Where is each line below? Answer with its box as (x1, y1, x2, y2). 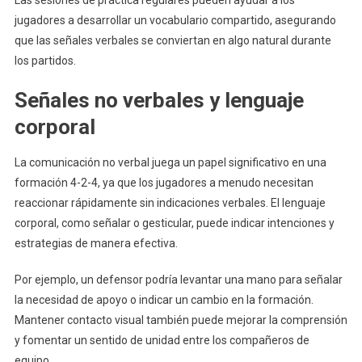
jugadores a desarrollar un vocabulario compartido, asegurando (14, 14, 336, 27)
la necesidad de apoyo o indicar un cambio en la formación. (14, 293, 314, 307)
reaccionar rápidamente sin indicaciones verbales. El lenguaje (14, 196, 326, 210)
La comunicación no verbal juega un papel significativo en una (14, 156, 326, 170)
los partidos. (14, 54, 76, 68)
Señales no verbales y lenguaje (14, 88, 304, 113)
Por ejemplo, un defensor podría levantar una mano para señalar (14, 273, 343, 287)
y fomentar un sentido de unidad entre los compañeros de (14, 334, 309, 347)
